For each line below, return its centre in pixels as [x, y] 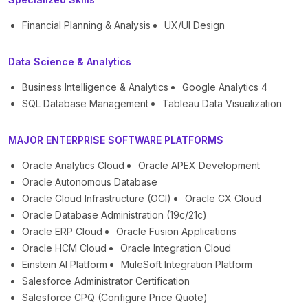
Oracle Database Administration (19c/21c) [114, 215]
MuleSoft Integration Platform [187, 265]
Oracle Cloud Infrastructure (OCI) [97, 199]
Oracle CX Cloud [223, 199]
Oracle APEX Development [199, 166]
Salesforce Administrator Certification [106, 281]
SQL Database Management [85, 104]
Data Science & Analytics [70, 62]
